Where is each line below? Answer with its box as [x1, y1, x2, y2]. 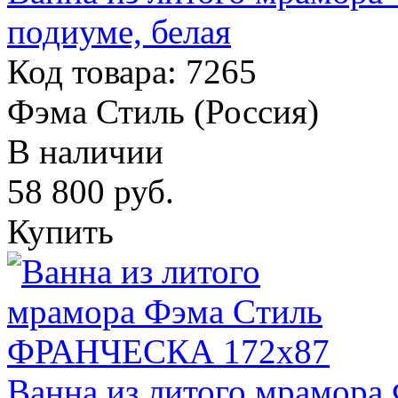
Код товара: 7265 [7, 52, 257, 91]
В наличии [7, 131, 163, 171]
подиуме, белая [7, 12, 231, 51]
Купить [7, 211, 114, 251]
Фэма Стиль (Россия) [7, 92, 319, 131]
